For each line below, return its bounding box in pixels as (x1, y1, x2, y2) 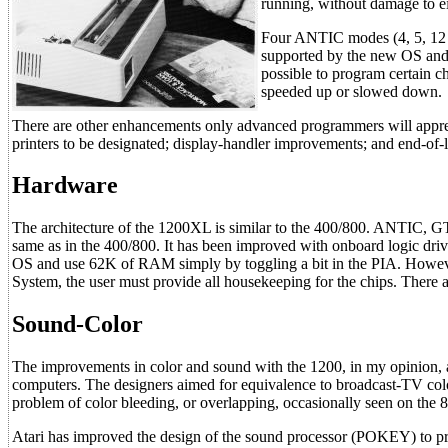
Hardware (12, 172, 118, 199)
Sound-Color (12, 311, 143, 338)
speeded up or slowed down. (261, 82, 442, 100)
